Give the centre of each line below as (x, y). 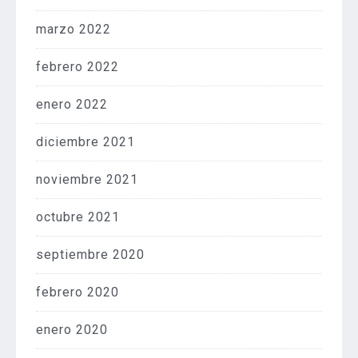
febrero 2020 (78, 292)
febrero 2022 (78, 66)
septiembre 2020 (90, 254)
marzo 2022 (74, 29)
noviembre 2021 (87, 179)
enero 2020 (72, 329)
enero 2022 (72, 104)
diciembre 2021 (86, 141)
